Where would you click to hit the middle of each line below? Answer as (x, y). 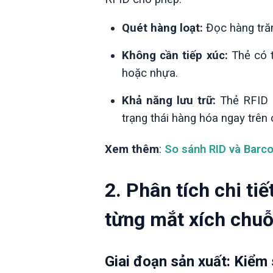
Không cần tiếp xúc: (175, 55)
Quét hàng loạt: (162, 28)
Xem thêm (132, 149)
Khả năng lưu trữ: (169, 100)
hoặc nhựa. (150, 73)
